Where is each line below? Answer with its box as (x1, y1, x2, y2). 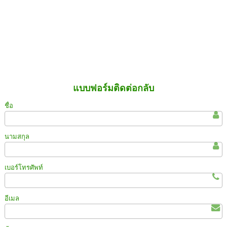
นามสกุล (5, 132, 30, 140)
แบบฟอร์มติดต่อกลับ (72, 83, 154, 93)
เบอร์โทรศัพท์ (5, 163, 44, 171)
